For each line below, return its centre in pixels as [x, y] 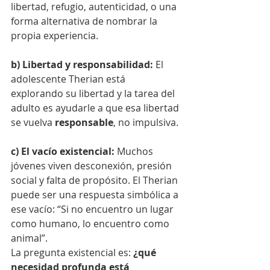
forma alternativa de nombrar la [85, 21]
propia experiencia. [55, 36]
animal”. [29, 238]
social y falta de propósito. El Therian [96, 181]
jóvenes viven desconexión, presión [93, 166]
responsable [84, 123]
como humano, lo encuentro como [91, 224]
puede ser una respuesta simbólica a [96, 195]
